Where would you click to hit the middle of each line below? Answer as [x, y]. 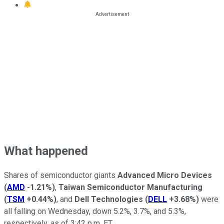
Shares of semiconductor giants [61, 175]
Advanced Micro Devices [165, 175]
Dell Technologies [109, 199]
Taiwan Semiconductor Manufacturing [130, 187]
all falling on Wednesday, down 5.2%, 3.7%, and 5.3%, [95, 211]
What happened [46, 151]
